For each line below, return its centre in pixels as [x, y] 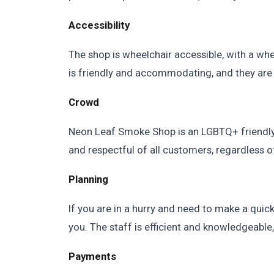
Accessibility [99, 25]
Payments [92, 256]
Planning [88, 179]
